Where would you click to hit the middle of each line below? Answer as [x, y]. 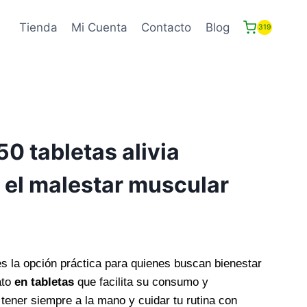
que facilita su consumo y [141, 282]
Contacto [167, 27]
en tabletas [44, 282]
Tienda [38, 27]
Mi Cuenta [100, 27]
